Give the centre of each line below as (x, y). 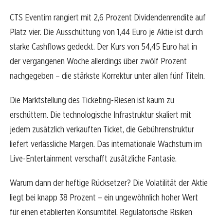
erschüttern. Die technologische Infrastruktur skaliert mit (100, 115)
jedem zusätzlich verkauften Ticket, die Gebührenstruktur (102, 129)
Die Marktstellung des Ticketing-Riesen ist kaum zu (92, 100)
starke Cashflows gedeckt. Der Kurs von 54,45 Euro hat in (103, 47)
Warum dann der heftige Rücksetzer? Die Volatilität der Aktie (109, 183)
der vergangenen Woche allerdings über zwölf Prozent (98, 61)
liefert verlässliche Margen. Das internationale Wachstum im (106, 144)
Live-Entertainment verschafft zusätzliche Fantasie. (93, 159)
